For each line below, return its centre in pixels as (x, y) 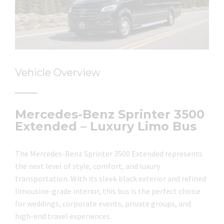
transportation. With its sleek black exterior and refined (110, 178)
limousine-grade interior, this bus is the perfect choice (108, 191)
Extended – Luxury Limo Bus (106, 126)
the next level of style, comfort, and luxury (87, 166)
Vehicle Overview (58, 72)
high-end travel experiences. (63, 216)
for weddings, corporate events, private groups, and (103, 203)
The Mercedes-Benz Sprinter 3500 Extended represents (109, 153)
